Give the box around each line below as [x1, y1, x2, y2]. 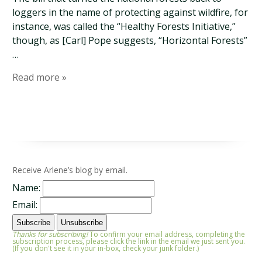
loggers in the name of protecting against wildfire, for [12, 6, 249, 19]
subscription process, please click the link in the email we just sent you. [12, 236, 246, 247]
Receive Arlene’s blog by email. [12, 164, 128, 175]
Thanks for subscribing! [12, 229, 88, 240]
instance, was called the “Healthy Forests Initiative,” [12, 20, 236, 33]
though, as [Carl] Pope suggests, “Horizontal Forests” [12, 34, 248, 47]
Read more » [12, 71, 67, 84]
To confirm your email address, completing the [88, 229, 246, 240]
